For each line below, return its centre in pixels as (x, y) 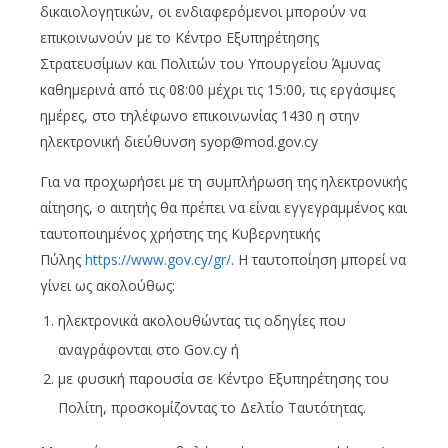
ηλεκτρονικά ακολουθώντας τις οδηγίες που (202, 320)
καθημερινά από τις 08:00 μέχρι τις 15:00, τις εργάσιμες (217, 89)
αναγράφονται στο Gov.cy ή (148, 349)
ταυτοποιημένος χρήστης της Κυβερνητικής (180, 233)
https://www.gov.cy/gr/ (158, 259)
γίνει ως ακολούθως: (107, 285)
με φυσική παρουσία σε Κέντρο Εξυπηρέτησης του (223, 378)
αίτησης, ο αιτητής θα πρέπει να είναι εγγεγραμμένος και (223, 207)
